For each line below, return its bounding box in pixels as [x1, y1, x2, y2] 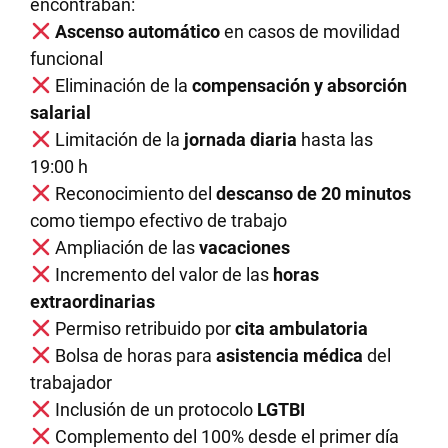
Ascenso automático [54, 20, 220, 42]
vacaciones [194, 236, 290, 258]
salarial [30, 101, 92, 123]
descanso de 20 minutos [215, 182, 411, 204]
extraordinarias [30, 290, 156, 312]
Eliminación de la [50, 74, 192, 96]
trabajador [30, 371, 113, 393]
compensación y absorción [191, 74, 407, 96]
